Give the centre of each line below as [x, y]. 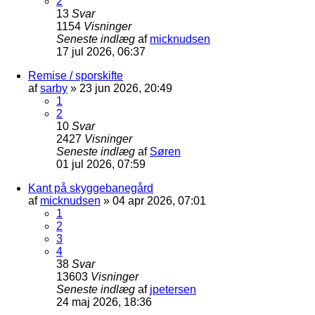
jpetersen [173, 289]
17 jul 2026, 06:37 [101, 51]
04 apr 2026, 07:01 [159, 200]
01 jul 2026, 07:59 [101, 164]
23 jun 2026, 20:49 [126, 88]
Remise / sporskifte [76, 75]
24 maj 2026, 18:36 [104, 302]
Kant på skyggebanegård [91, 188]
